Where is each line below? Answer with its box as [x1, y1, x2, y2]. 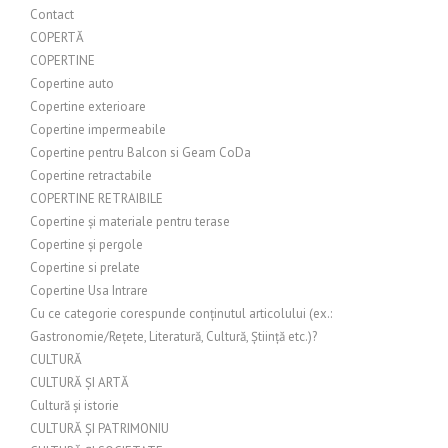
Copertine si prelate [30, 259, 140, 276]
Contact [30, 6, 74, 23]
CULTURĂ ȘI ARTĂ [30, 374, 129, 391]
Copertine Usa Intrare [30, 282, 148, 299]
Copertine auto [30, 75, 114, 92]
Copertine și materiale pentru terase [30, 213, 230, 230]
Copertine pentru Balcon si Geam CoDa [30, 144, 251, 161]
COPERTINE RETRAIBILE [30, 190, 163, 207]
